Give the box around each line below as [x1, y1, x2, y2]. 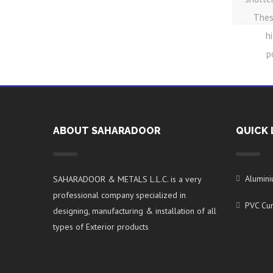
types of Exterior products [53, 221, 149, 232]
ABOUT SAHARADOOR [53, 125, 160, 136]
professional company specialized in [53, 190, 186, 200]
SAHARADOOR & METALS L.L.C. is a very [53, 174, 201, 185]
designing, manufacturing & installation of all [53, 205, 216, 216]
